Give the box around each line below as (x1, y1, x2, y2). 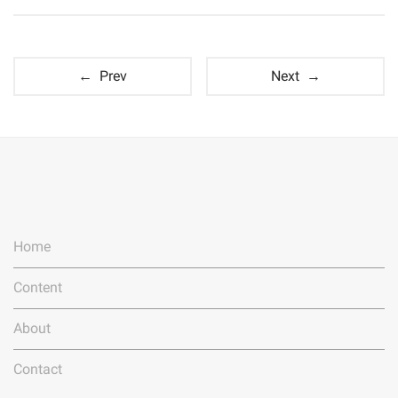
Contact (13, 362, 62, 378)
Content (13, 280, 62, 296)
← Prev (77, 67, 127, 84)
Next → (270, 67, 321, 84)
